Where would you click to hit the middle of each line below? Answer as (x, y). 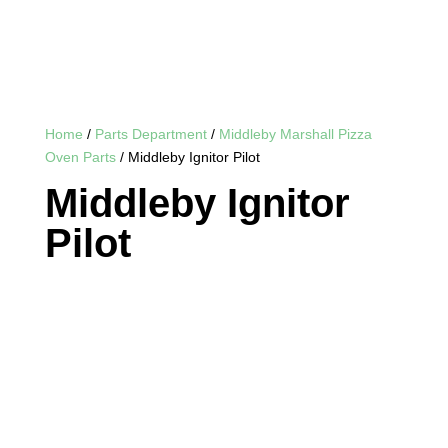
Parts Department (150, 134)
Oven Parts (80, 157)
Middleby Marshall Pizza (295, 134)
